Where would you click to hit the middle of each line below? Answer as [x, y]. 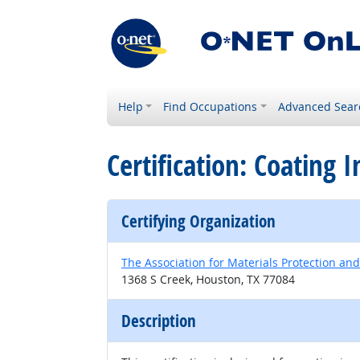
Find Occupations [211, 106]
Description [159, 321]
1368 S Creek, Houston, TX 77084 [208, 279]
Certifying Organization [198, 221]
